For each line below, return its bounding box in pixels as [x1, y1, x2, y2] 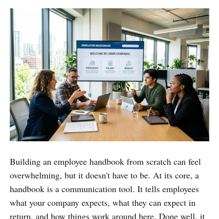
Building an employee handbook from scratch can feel [10, 155, 201, 167]
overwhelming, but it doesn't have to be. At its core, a [10, 169, 199, 181]
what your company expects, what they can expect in [10, 196, 196, 208]
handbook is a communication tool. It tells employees [10, 182, 199, 195]
